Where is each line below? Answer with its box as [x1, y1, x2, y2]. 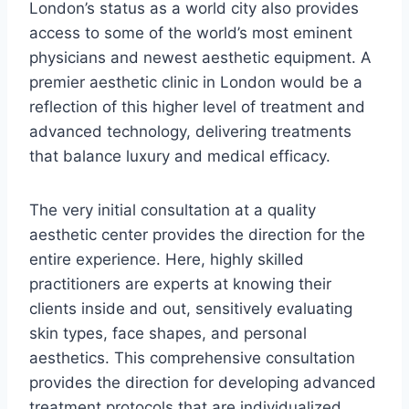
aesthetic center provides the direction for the [29, 225, 365, 244]
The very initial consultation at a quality [29, 200, 316, 219]
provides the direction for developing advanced [29, 372, 376, 392]
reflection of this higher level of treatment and [29, 97, 365, 116]
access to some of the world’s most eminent [29, 23, 352, 42]
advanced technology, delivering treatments [29, 121, 351, 141]
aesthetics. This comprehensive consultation [29, 348, 355, 367]
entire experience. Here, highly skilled [29, 249, 304, 268]
